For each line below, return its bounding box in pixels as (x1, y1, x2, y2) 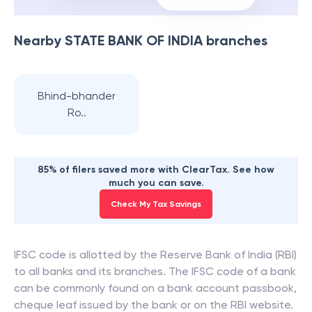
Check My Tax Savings (111, 199, 201, 209)
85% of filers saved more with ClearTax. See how (38, 164, 274, 175)
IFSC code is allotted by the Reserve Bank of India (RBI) (14, 248, 297, 261)
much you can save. (108, 177, 204, 189)
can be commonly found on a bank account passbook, (14, 281, 297, 295)
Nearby (14, 32, 65, 49)
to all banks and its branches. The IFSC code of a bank (14, 265, 296, 278)
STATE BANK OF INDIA (65, 32, 203, 49)
